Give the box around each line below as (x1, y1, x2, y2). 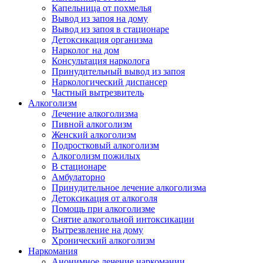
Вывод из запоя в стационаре (52, 24, 169, 34)
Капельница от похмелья (52, 3, 151, 13)
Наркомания (28, 246, 77, 256)
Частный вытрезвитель (52, 87, 144, 97)
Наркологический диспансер (52, 77, 167, 87)
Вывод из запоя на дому (52, 14, 148, 23)
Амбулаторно (52, 172, 105, 182)
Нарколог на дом (52, 45, 119, 55)
